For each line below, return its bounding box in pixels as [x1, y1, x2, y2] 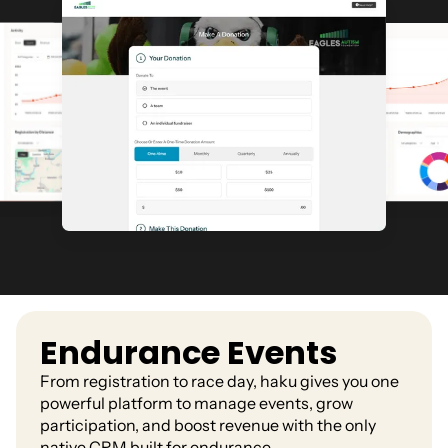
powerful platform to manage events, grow [40, 392, 353, 413]
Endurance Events [40, 329, 337, 375]
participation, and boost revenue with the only [40, 414, 376, 435]
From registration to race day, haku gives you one [40, 370, 399, 391]
